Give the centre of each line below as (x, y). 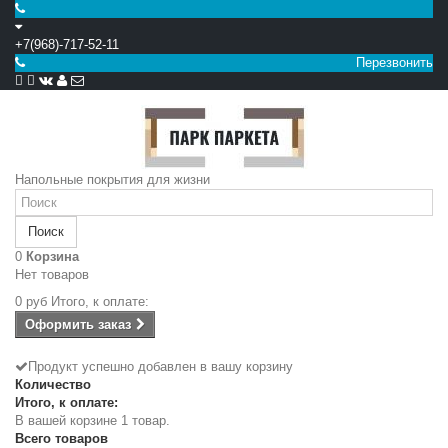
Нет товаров (52, 274)
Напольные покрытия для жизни (112, 179)
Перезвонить (392, 62)
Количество (53, 384)
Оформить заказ (78, 324)
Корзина (52, 256)
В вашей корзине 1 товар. (92, 420)
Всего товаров (61, 438)
